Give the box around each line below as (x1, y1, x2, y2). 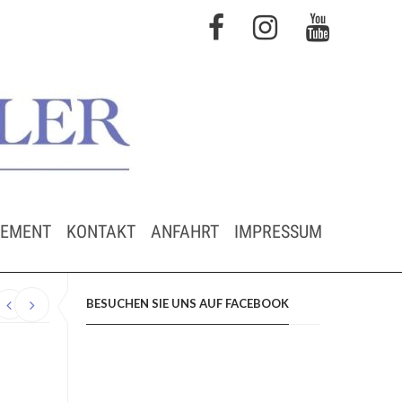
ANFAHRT (150, 220, 219, 242)
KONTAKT (66, 220, 135, 242)
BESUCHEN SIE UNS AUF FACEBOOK (86, 295, 289, 310)
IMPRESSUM (233, 220, 322, 242)
